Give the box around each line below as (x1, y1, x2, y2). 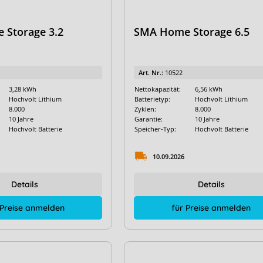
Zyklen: (134, 104, 157, 113)
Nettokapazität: (134, 85, 181, 93)
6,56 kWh (195, 85, 223, 93)
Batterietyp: (134, 95, 171, 103)
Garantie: (134, 114, 163, 123)
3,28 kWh (8, 85, 36, 93)
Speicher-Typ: (134, 124, 177, 133)
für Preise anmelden (171, 203, 251, 213)
